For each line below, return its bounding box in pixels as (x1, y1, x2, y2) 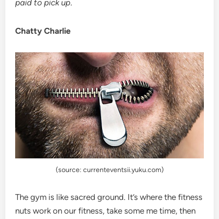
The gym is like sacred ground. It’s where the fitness (15, 192, 203, 202)
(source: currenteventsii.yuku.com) (55, 165, 164, 174)
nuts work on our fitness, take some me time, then (15, 205, 196, 216)
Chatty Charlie (15, 26, 71, 36)
